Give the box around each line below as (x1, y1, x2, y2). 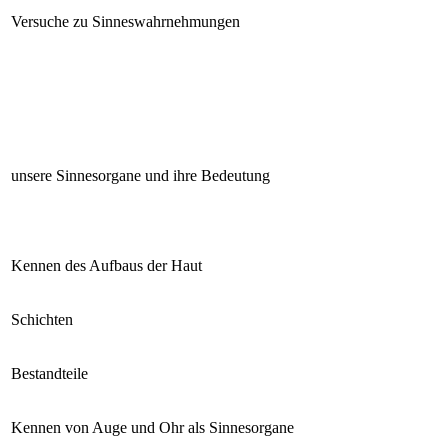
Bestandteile (11, 364, 88, 382)
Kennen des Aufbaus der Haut (11, 256, 202, 274)
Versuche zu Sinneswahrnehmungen (11, 12, 240, 30)
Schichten (11, 310, 73, 328)
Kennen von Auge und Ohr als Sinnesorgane (11, 418, 294, 436)
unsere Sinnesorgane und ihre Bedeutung (11, 166, 270, 184)
